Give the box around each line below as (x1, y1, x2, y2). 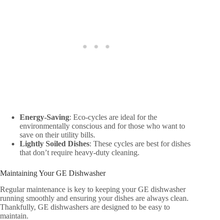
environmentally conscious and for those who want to (20, 122, 185, 131)
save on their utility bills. (20, 131, 95, 139)
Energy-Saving (20, 113, 69, 122)
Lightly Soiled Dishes (20, 139, 89, 148)
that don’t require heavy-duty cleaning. (20, 148, 139, 157)
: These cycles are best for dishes (89, 139, 191, 148)
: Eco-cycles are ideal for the (69, 113, 157, 122)
